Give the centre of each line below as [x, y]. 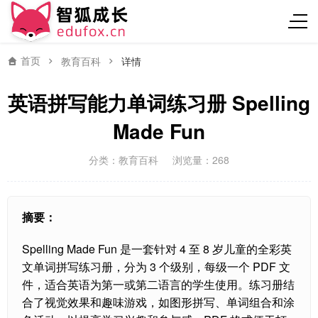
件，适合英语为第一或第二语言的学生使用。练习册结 [158, 284]
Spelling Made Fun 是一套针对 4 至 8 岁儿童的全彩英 [157, 249]
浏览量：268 [201, 160]
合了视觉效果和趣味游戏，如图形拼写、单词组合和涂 [158, 302]
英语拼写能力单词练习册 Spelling [159, 103]
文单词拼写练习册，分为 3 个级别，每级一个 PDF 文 [156, 267]
